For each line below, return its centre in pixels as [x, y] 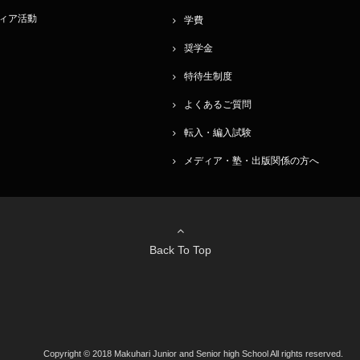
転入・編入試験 [217, 133]
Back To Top [180, 250]
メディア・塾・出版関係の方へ [251, 161]
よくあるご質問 [217, 104]
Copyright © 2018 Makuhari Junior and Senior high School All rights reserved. [193, 354]
